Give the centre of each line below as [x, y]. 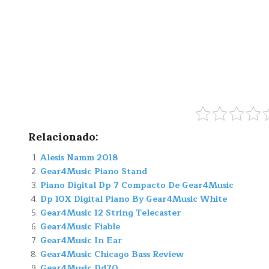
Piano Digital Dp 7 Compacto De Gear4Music [137, 185]
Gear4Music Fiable [80, 226]
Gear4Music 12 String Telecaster [110, 213]
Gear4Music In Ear [81, 240]
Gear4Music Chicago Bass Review [112, 254]
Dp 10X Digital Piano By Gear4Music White [134, 199]
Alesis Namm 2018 [79, 157]
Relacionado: [63, 136]
